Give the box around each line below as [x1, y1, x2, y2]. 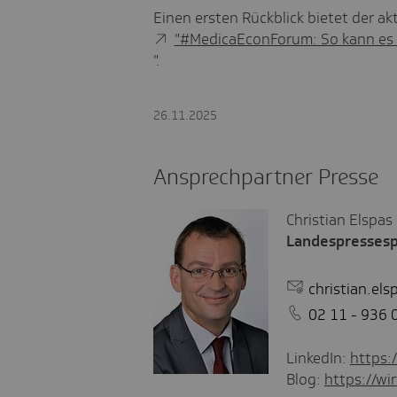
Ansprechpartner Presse [152, 162, 378, 191]
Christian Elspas [285, 209, 393, 230]
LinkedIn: [285, 347, 350, 368]
